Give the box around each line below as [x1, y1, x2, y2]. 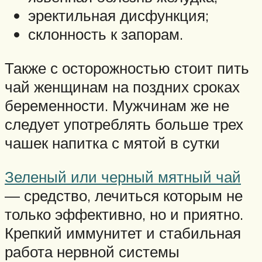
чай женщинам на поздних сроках [5, 77, 240, 96]
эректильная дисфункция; [28, 6, 209, 25]
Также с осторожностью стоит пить [5, 58, 249, 77]
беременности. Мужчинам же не [5, 95, 229, 115]
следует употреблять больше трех [5, 114, 243, 133]
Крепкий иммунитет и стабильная [5, 223, 241, 242]
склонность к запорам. [28, 25, 183, 44]
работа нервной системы [5, 242, 180, 261]
